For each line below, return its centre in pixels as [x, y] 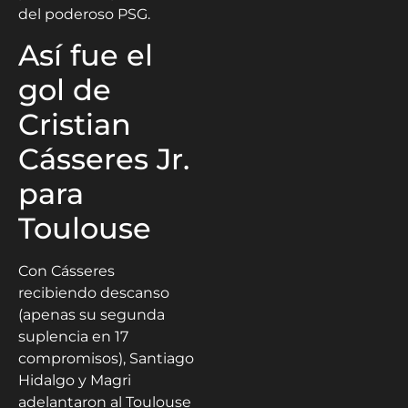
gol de [65, 89]
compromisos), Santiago [106, 358]
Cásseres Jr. [104, 158]
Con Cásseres [66, 270]
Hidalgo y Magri [75, 380]
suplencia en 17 [73, 336]
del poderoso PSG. [84, 14]
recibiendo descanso [94, 292]
